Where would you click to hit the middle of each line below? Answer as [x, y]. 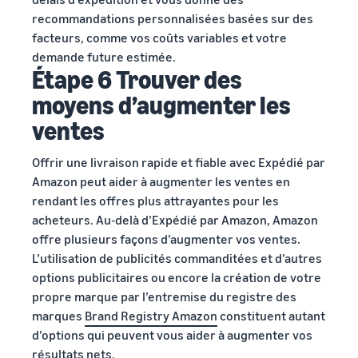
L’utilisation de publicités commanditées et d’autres [177, 258]
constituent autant [271, 315]
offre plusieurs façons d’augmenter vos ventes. [166, 239]
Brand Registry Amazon [151, 315]
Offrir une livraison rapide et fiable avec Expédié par [179, 162]
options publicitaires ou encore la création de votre [177, 277]
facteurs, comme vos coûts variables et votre [159, 37]
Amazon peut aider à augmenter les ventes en [161, 181]
